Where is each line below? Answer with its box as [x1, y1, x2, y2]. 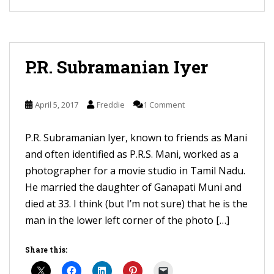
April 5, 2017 [35, 99, 78, 110]
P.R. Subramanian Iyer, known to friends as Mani [25, 131, 247, 144]
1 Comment [143, 99, 185, 110]
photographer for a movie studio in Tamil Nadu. [25, 164, 245, 177]
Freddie [97, 99, 125, 110]
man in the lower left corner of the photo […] [25, 213, 229, 227]
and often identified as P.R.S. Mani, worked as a [25, 147, 239, 161]
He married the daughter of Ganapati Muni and [25, 180, 242, 194]
